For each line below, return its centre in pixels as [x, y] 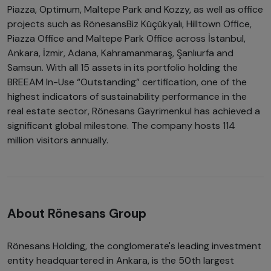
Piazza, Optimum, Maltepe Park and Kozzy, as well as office [135, 10]
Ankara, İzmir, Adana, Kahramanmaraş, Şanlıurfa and [120, 53]
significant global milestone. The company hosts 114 [121, 126]
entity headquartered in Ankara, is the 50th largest [121, 261]
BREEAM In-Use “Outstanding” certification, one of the [127, 82]
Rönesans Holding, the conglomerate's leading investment [134, 246]
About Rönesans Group [77, 214]
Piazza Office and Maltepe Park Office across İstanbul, [126, 39]
